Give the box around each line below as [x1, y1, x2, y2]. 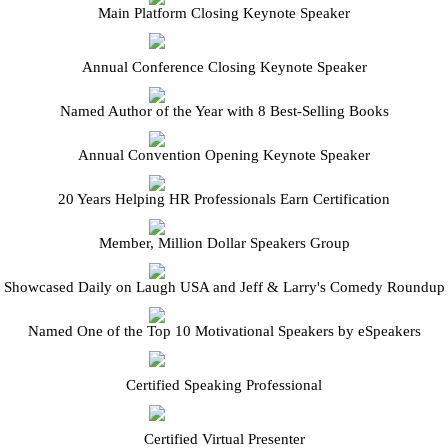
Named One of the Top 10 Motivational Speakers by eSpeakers [27, 322, 421, 339]
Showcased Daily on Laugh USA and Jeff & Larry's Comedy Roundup [3, 278, 445, 295]
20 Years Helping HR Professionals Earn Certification [58, 190, 390, 207]
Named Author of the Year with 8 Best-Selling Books [59, 102, 389, 119]
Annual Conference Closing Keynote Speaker [81, 58, 367, 75]
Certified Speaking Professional [126, 376, 322, 393]
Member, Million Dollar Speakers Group [98, 234, 350, 251]
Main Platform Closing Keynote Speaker [98, 4, 350, 21]
